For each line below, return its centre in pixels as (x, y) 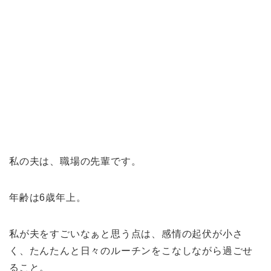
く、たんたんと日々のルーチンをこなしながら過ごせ (131, 251)
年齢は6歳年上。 (48, 198)
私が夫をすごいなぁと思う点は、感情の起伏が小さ (126, 234)
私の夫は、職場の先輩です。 (75, 162)
